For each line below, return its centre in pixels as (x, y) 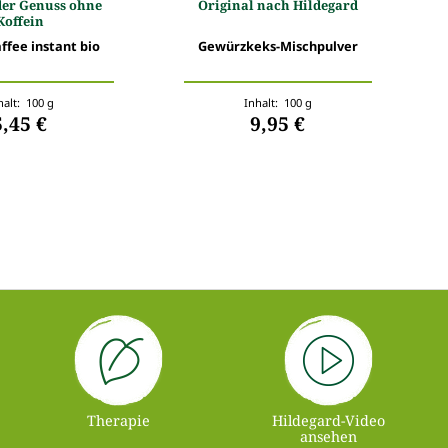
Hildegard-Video (329, 420)
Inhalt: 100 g (277, 102)
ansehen (329, 436)
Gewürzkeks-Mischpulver (277, 45)
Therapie (119, 420)
